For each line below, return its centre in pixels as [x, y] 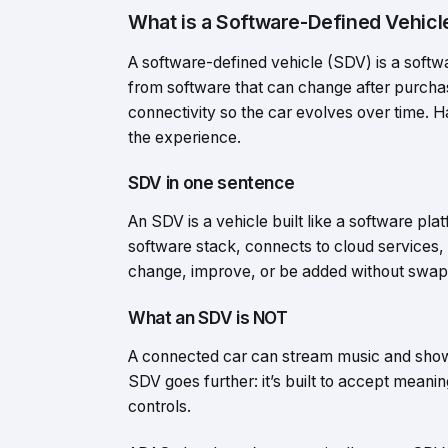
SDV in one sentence [211, 183]
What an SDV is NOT [208, 317]
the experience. [184, 137]
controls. [159, 406]
